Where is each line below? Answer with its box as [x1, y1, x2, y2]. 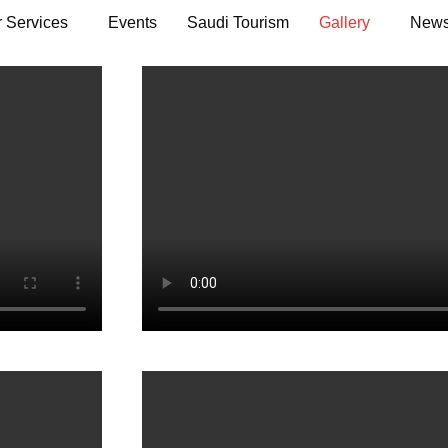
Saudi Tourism [186, 14, 289, 31]
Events [107, 14, 157, 31]
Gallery [318, 14, 370, 31]
